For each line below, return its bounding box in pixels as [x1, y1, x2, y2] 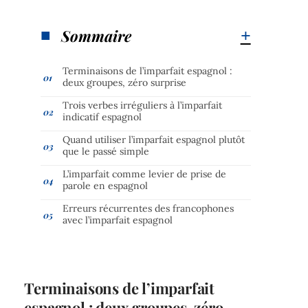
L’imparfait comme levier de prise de [63, 167, 227, 180]
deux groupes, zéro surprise [63, 76, 187, 89]
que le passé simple [63, 144, 150, 157]
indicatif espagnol [63, 110, 142, 123]
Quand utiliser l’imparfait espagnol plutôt [63, 133, 245, 146]
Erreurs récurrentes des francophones [63, 201, 234, 214]
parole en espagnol [63, 179, 148, 192]
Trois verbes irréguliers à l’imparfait [63, 98, 223, 111]
